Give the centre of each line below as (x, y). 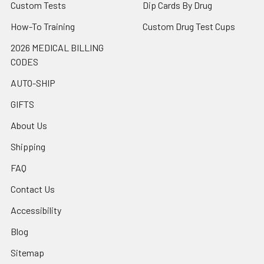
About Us (29, 126)
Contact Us (33, 189)
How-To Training (43, 27)
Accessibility (36, 210)
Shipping (28, 147)
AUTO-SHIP (33, 83)
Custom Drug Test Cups (189, 27)
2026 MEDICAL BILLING (57, 48)
